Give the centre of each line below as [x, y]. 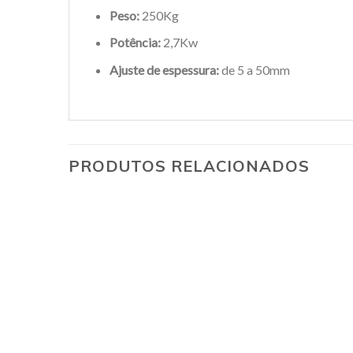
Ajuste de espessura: [164, 69]
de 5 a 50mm [254, 69]
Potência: [135, 43]
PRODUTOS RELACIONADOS [189, 165]
